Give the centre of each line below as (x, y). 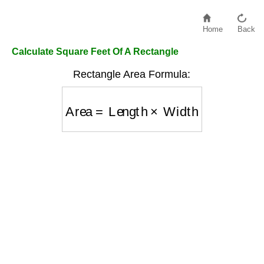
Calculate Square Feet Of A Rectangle (95, 52)
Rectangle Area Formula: (132, 74)
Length (129, 103)
